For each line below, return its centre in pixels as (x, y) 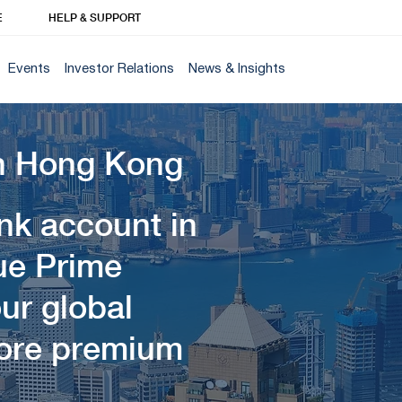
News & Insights (237, 69)
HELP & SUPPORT (95, 18)
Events (30, 69)
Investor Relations (120, 69)
